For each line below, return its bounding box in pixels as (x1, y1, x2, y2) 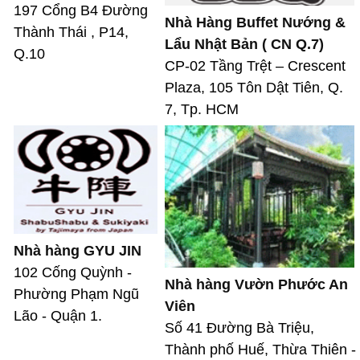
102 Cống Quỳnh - (14, 264, 132, 280)
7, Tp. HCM (165, 101, 239, 118)
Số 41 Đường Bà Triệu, (165, 320, 314, 337)
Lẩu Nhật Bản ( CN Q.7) (165, 36, 324, 53)
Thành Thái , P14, (14, 23, 129, 40)
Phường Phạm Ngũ (14, 285, 139, 302)
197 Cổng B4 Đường (14, 2, 148, 18)
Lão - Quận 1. (14, 307, 102, 324)
